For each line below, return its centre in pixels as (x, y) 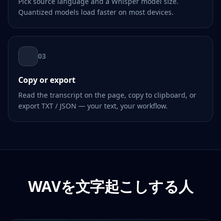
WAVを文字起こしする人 (110, 186)
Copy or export (47, 80)
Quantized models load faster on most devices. (96, 12)
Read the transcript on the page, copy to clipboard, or (107, 95)
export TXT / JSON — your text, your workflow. (93, 106)
